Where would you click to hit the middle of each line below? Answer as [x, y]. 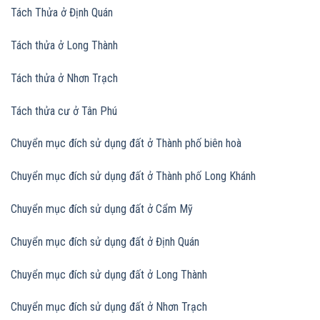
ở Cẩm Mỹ [169, 209]
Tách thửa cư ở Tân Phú [64, 111]
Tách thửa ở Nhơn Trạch [64, 78]
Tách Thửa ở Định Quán [62, 13]
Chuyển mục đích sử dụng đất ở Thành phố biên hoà [126, 144]
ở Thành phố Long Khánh [200, 176]
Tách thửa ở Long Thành [64, 45]
